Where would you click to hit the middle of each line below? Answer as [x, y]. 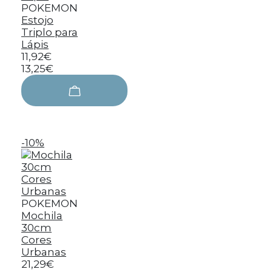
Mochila [42, 216]
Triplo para [49, 32]
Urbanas [44, 252]
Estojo [37, 20]
